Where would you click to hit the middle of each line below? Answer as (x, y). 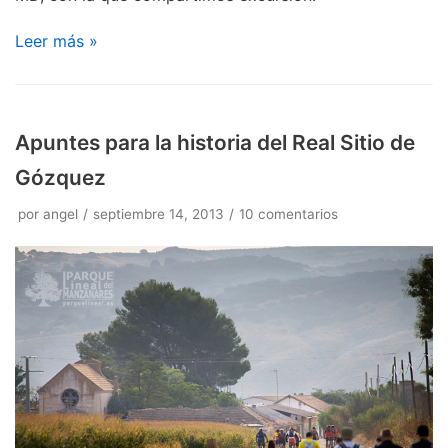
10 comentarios (288, 213)
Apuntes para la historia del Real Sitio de (215, 142)
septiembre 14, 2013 (158, 213)
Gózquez (60, 177)
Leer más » (56, 40)
